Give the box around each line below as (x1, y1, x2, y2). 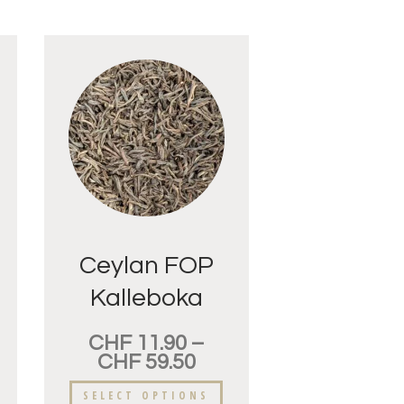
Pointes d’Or (76, 317, 216, 344)
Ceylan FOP (78, 252, 214, 280)
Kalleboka (89, 285, 203, 312)
